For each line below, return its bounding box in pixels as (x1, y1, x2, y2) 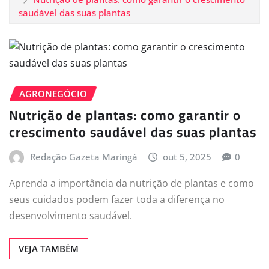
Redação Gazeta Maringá (29, 151, 138, 163)
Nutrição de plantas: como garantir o (9, 103, 241, 128)
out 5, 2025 (163, 151, 212, 163)
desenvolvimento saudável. (9, 208, 132, 222)
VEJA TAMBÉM (19, 242, 79, 255)
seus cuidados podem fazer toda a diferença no (9, 192, 225, 206)
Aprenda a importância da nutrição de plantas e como (9, 176, 254, 190)
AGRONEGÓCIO (19, 87, 87, 100)
